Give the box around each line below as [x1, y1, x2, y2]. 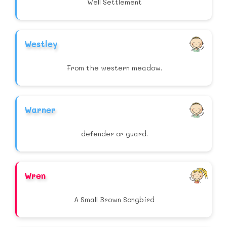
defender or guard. [81, 129, 148, 138]
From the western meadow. [66, 63, 162, 72]
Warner [24, 104, 56, 116]
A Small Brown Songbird [74, 195, 155, 204]
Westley [24, 38, 57, 50]
